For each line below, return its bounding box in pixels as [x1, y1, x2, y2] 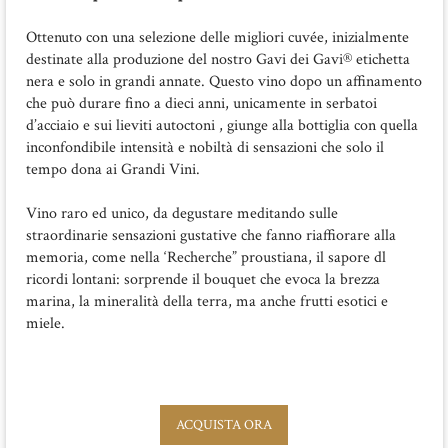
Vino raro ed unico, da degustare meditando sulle [25, 202, 338, 224]
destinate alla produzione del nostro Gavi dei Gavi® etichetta [25, 48, 410, 70]
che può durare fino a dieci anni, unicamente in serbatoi [25, 92, 377, 114]
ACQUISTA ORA [176, 416, 272, 434]
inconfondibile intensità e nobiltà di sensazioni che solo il [25, 136, 384, 158]
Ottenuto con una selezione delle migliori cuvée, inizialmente [25, 26, 409, 48]
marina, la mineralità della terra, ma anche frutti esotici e [25, 290, 388, 312]
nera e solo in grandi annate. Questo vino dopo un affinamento [25, 70, 422, 92]
